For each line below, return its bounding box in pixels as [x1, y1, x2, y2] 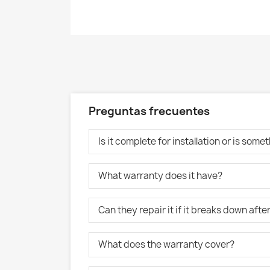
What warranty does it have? [98, 169, 222, 182]
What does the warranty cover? [98, 238, 234, 251]
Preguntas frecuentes [89, 104, 210, 119]
